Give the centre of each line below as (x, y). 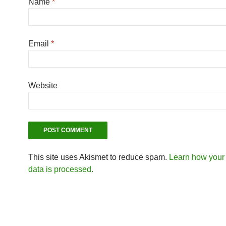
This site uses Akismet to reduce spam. (99, 157)
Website (43, 85)
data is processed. (61, 169)
